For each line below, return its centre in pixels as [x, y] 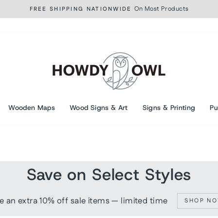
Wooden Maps [32, 107]
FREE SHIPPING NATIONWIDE [81, 9]
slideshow [123, 24]
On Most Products [161, 9]
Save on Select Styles [109, 174]
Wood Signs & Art [99, 107]
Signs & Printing [169, 107]
